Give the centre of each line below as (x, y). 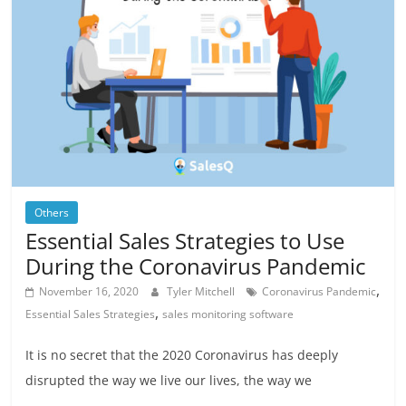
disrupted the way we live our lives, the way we (169, 381)
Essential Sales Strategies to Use (185, 241)
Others (52, 213)
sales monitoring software (228, 314)
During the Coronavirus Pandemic (196, 266)
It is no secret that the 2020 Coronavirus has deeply (182, 355)
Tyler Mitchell (203, 292)
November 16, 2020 (89, 292)
